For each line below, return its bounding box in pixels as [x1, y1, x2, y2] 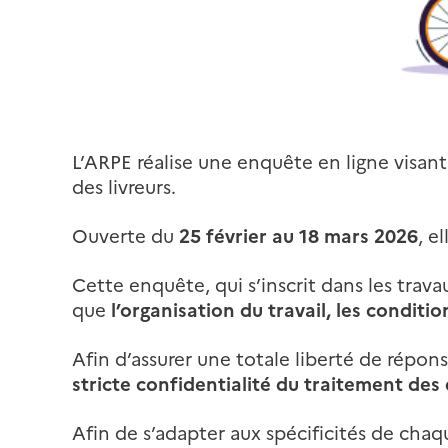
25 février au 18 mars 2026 [179, 222, 418, 251]
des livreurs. [72, 173, 176, 202]
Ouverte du [72, 222, 179, 251]
